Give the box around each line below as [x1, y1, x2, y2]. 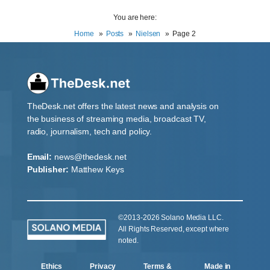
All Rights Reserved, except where [118, 225, 230, 234]
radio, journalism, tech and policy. [27, 127, 152, 137]
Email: [27, 152, 52, 162]
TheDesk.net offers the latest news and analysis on [27, 101, 219, 111]
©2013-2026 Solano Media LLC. [118, 213, 224, 222]
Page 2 [172, 30, 196, 39]
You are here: [113, 13, 157, 22]
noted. [118, 236, 139, 245]
